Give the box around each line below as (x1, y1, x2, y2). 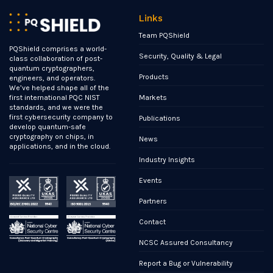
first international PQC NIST (9, 93, 101, 102)
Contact (139, 217, 166, 226)
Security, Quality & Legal (139, 51, 222, 60)
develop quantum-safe (9, 122, 87, 132)
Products (139, 72, 169, 81)
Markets (139, 93, 168, 102)
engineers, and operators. (9, 74, 96, 83)
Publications (139, 113, 181, 122)
